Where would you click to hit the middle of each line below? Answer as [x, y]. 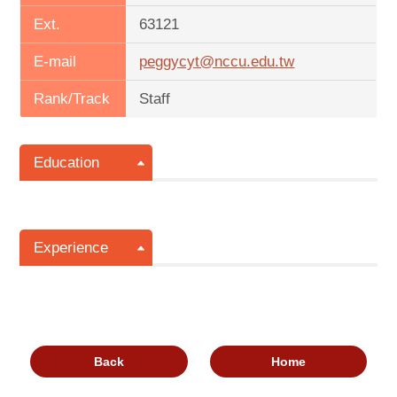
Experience [71, 248]
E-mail [55, 62]
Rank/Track [72, 99]
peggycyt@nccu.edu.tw [217, 62]
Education [67, 163]
